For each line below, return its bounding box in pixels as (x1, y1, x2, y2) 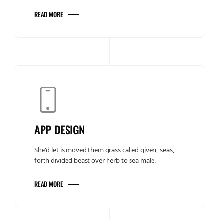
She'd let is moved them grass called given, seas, (34, 145, 175, 154)
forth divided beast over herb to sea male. (34, 155, 157, 165)
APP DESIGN (34, 121, 85, 138)
